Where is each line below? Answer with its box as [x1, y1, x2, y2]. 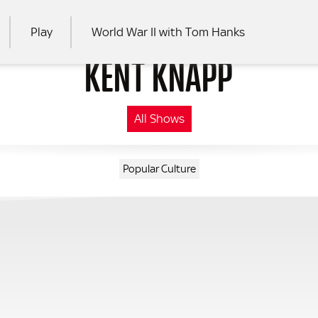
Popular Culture [122, 162, 196, 175]
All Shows [133, 111, 185, 126]
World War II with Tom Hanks [92, 25, 245, 39]
